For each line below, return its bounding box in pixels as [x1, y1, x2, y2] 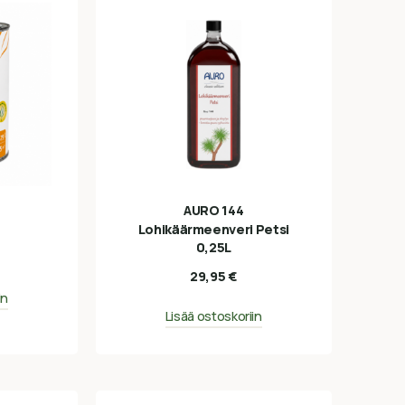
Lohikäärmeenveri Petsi [137, 220, 289, 238]
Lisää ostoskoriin [165, 307, 262, 325]
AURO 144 [184, 201, 244, 219]
